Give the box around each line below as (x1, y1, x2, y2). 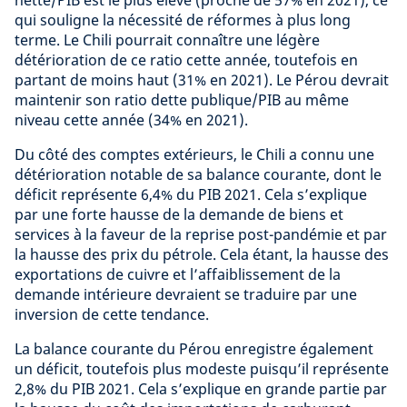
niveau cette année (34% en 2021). (15, 109, 248, 130)
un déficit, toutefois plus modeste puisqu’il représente (15, 358, 389, 379)
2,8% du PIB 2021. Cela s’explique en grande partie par (15, 378, 387, 399)
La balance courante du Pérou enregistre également (15, 338, 373, 359)
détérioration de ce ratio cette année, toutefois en (15, 49, 358, 70)
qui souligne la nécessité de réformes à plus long (15, 9, 351, 30)
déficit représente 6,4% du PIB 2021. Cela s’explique (15, 184, 367, 204)
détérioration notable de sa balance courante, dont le (15, 164, 382, 184)
